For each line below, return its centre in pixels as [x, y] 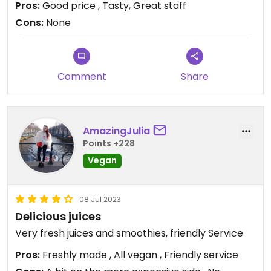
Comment [82, 77]
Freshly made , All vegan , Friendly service [139, 255]
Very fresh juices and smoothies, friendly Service [129, 233]
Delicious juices [58, 216]
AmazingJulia [116, 131]
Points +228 [109, 143]
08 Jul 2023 [100, 199]
